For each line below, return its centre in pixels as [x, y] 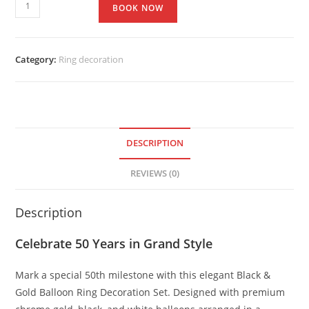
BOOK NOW [138, 8]
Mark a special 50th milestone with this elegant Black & [143, 275]
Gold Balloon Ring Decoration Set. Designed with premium [150, 292]
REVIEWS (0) [154, 174]
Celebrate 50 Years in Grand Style [114, 244]
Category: [37, 60]
